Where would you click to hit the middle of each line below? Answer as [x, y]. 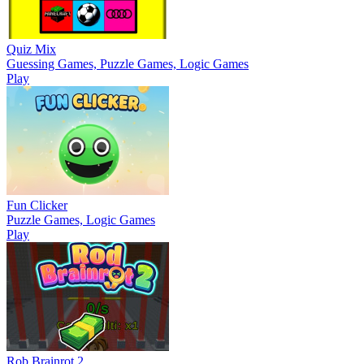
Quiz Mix [31, 49]
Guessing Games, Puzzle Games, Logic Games [128, 63]
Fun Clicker [37, 205]
